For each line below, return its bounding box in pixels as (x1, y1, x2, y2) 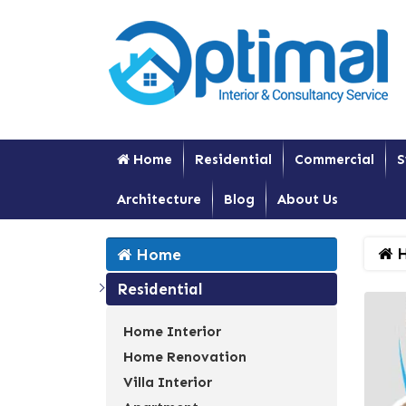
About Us (277, 191, 338, 208)
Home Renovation (123, 349, 246, 365)
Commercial (295, 151, 374, 168)
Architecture (117, 191, 201, 208)
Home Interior (123, 324, 221, 340)
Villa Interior (123, 374, 212, 391)
